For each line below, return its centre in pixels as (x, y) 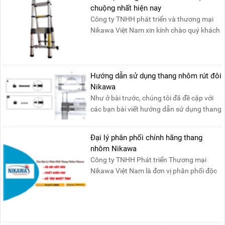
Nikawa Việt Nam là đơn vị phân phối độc (154, 171)
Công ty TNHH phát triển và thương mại (152, 19)
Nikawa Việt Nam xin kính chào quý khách (155, 30)
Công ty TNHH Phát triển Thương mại (149, 160)
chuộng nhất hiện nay (126, 8)
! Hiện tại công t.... (119, 41)
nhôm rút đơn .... (117, 120)
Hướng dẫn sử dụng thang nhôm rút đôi (156, 76)
